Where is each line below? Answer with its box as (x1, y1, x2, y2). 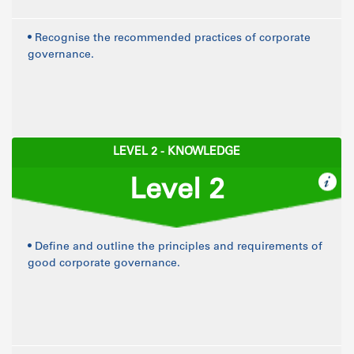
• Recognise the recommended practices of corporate (28, 33, 311, 44)
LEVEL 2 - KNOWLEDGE (113, 147, 240, 158)
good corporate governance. (28, 258, 180, 269)
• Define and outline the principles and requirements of (28, 242, 322, 253)
